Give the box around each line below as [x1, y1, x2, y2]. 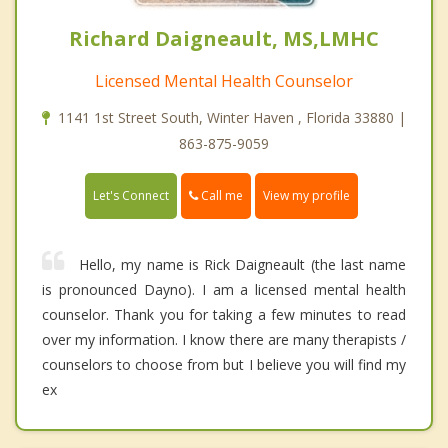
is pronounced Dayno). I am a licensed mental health [42, 279, 406, 299]
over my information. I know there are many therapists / [42, 329, 406, 349]
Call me [198, 186, 243, 204]
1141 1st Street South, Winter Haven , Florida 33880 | [58, 107, 406, 127]
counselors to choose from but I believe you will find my [42, 354, 406, 374]
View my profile [263, 186, 350, 204]
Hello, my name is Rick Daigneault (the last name [79, 254, 406, 274]
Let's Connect [93, 186, 169, 204]
